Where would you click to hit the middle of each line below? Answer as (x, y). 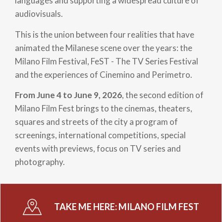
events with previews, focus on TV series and (98, 149)
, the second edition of (163, 95)
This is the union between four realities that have (105, 34)
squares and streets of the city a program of (96, 122)
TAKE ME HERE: (86, 207)
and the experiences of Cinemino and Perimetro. (104, 74)
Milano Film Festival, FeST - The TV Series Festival (107, 61)
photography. (40, 162)
